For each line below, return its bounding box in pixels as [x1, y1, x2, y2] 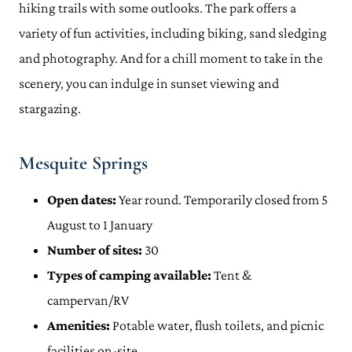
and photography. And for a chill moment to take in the [19, 50, 323, 66]
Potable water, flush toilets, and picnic [110, 317, 324, 333]
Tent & [214, 267, 251, 283]
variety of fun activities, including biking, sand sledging [19, 25, 327, 41]
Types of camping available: [47, 267, 214, 283]
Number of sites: [47, 242, 142, 258]
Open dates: [47, 192, 116, 207]
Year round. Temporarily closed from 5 [116, 192, 328, 207]
